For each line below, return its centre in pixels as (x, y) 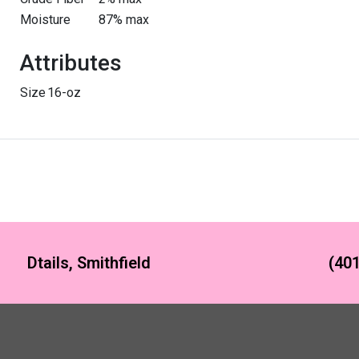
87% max (124, 20)
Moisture (45, 20)
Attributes (71, 63)
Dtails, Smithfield (89, 263)
